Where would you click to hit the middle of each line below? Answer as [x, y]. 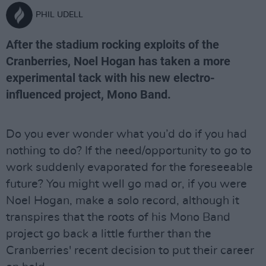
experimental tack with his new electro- [110, 78]
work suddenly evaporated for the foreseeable [129, 167]
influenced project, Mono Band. [88, 94]
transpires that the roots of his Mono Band [118, 217]
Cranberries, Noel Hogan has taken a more [118, 61]
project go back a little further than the [109, 234]
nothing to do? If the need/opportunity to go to [129, 151]
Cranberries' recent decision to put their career [130, 251]
